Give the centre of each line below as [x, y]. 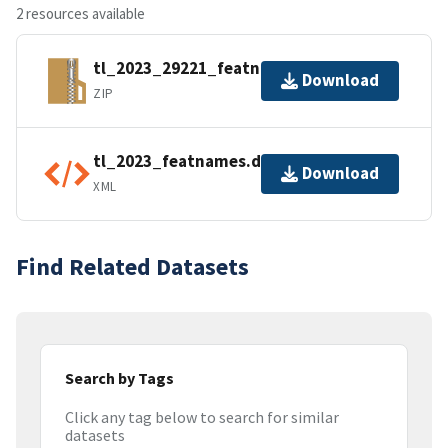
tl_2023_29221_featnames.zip [211, 68]
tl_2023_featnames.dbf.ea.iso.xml [227, 161]
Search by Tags [119, 377]
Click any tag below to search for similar [202, 417]
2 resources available [80, 13]
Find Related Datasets [132, 266]
